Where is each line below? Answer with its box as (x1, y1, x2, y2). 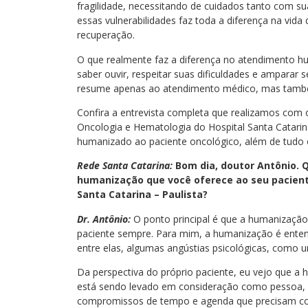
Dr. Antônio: (77, 212, 131, 225)
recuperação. (77, 28, 135, 42)
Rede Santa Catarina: (77, 159, 173, 173)
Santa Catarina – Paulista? (77, 188, 208, 201)
